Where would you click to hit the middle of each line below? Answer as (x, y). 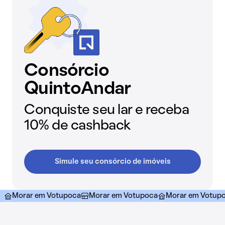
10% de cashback (78, 126)
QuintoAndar (78, 90)
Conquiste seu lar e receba (107, 110)
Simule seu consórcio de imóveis (113, 162)
